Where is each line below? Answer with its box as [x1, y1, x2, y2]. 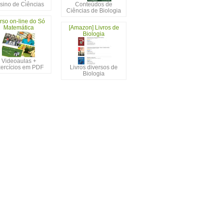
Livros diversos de [70, 64, 118, 71]
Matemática [3, 24, 34, 31]
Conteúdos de [75, 1, 112, 8]
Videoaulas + [1, 58, 36, 64]
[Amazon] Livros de [68, 24, 119, 31]
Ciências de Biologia [66, 7, 121, 14]
